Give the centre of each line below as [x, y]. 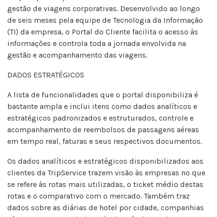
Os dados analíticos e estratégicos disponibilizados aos [105, 161]
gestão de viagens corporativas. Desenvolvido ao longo [104, 8]
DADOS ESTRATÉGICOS [46, 75]
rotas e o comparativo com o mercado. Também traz [99, 196]
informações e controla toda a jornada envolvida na [97, 43]
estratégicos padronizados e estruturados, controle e [101, 118]
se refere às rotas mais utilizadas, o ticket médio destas [105, 184]
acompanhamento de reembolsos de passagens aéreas [103, 130]
